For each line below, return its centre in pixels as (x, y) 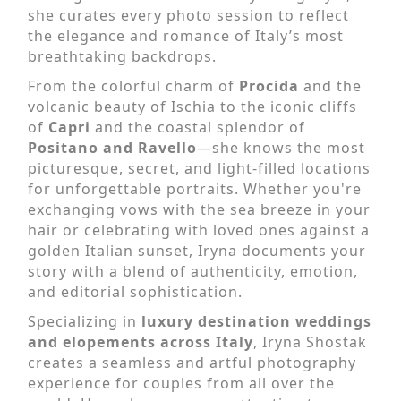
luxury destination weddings (256, 321)
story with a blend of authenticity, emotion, (193, 271)
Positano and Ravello (112, 147)
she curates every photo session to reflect (188, 15)
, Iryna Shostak (310, 341)
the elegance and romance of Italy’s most (186, 35)
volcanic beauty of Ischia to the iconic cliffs (192, 106)
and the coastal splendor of (198, 127)
